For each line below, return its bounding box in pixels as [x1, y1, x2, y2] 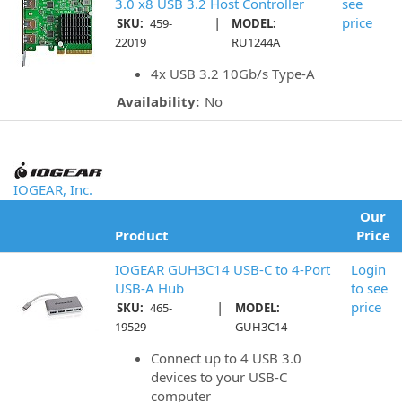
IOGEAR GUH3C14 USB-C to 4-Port [115, 260, 330, 278]
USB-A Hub [115, 279, 184, 297]
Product [115, 226, 169, 244]
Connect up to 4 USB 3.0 [151, 349, 301, 367]
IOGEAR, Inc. [13, 180, 92, 198]
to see [351, 279, 388, 297]
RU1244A [232, 34, 280, 50]
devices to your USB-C [151, 368, 287, 386]
